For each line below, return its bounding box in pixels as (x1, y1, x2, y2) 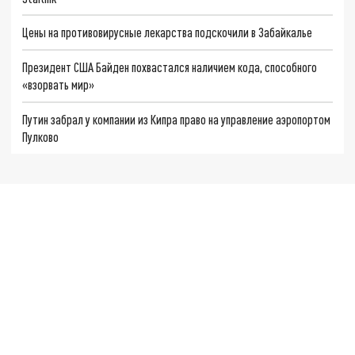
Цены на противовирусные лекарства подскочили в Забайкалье (22, 25, 313, 40)
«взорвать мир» (22, 77, 95, 92)
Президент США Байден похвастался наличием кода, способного (22, 59, 318, 74)
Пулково (22, 128, 59, 144)
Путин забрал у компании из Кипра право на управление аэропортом (22, 111, 331, 127)
